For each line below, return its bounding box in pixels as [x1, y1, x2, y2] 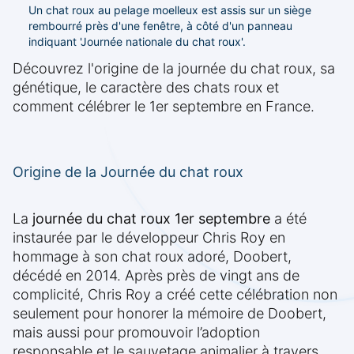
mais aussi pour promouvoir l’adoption [13, 324, 260, 341]
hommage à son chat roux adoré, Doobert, [13, 248, 292, 265]
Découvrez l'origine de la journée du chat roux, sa [13, 60, 335, 77]
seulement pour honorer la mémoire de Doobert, [13, 305, 326, 322]
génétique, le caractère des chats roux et [13, 79, 279, 96]
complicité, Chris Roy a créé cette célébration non [13, 286, 337, 303]
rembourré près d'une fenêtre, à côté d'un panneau [28, 19, 292, 33]
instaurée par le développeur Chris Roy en [13, 229, 285, 247]
